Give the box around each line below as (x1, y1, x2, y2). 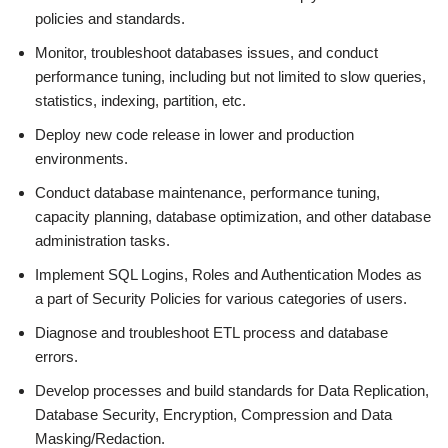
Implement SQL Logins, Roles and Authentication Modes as (35, 265, 422, 283)
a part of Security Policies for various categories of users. (35, 289, 407, 307)
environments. (35, 149, 128, 167)
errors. (35, 347, 78, 365)
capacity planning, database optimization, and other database (35, 207, 431, 225)
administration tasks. (35, 231, 170, 249)
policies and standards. (35, 9, 185, 27)
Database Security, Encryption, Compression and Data (35, 405, 392, 423)
